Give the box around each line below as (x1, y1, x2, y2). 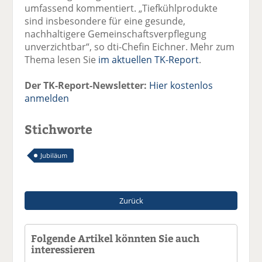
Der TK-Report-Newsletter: (25, 78, 147, 92)
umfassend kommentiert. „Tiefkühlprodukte (25, 1, 218, 15)
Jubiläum (40, 150, 68, 160)
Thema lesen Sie (25, 53, 99, 66)
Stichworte (25, 120, 93, 137)
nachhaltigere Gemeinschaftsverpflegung (25, 27, 207, 40)
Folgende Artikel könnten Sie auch (31, 231, 200, 244)
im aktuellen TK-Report (98, 53, 199, 66)
